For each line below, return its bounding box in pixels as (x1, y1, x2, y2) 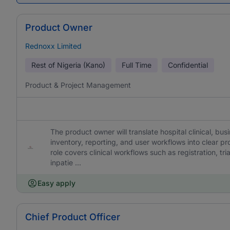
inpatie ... (50, 158, 82, 167)
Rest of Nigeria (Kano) (31, 61, 105, 69)
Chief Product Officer (25, 212, 120, 222)
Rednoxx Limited (25, 42, 82, 50)
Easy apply (37, 179, 75, 187)
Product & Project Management (25, 81, 131, 89)
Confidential (168, 61, 208, 69)
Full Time (122, 61, 151, 69)
